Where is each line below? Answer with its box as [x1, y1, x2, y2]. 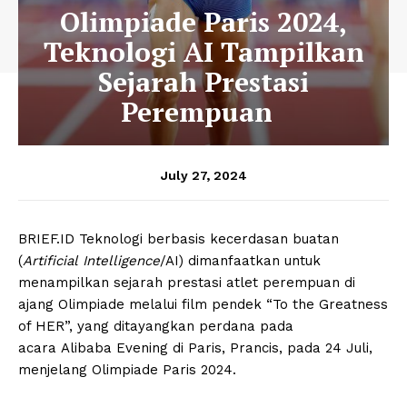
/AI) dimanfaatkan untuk [160, 252, 321, 269]
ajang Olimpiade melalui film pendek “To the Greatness [18, 295, 388, 313]
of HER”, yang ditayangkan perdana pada [18, 317, 293, 334]
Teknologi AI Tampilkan [43, 33, 364, 70]
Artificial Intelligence [23, 252, 160, 269]
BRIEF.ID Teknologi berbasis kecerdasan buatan [18, 230, 339, 247]
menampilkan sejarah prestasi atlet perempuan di [18, 273, 355, 291]
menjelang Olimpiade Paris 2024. [18, 361, 236, 378]
